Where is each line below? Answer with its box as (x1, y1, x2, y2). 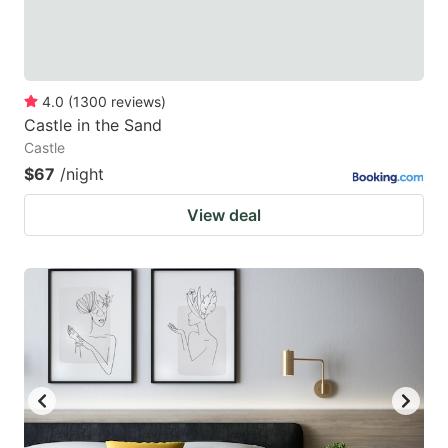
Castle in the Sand (24, 114, 162, 135)
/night (60, 163, 104, 184)
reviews (111, 92, 161, 110)
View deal (187, 204, 261, 225)
